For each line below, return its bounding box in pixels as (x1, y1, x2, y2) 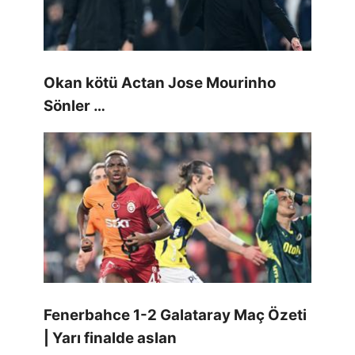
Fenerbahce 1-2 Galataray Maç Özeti (44, 306, 307, 325)
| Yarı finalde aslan (44, 329, 177, 348)
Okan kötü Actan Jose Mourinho (44, 73, 276, 92)
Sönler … (44, 96, 105, 115)
